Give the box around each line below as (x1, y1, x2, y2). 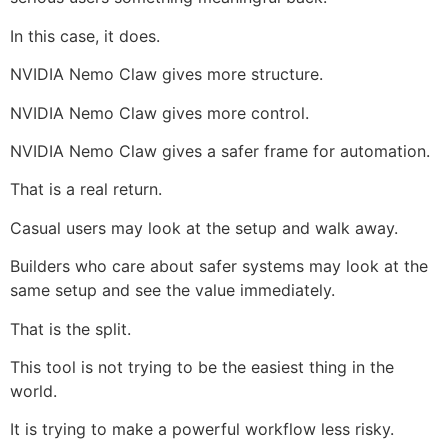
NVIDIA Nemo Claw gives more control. (10, 102, 309, 123)
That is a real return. (10, 179, 162, 200)
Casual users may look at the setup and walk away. (10, 217, 398, 238)
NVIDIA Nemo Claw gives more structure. (10, 64, 323, 85)
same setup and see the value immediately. (10, 280, 335, 301)
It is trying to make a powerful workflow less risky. (10, 419, 394, 440)
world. (10, 380, 57, 401)
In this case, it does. (10, 25, 160, 46)
